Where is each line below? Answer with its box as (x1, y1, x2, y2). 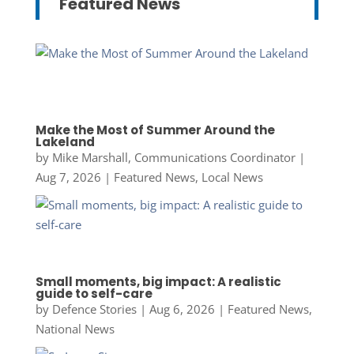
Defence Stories (51, 300, 137, 317)
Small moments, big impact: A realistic (35, 273, 281, 290)
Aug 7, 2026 (35, 169, 101, 186)
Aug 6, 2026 (149, 300, 215, 317)
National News (35, 320, 115, 337)
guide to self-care (35, 284, 153, 302)
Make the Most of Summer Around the (35, 122, 275, 139)
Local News (201, 169, 263, 186)
